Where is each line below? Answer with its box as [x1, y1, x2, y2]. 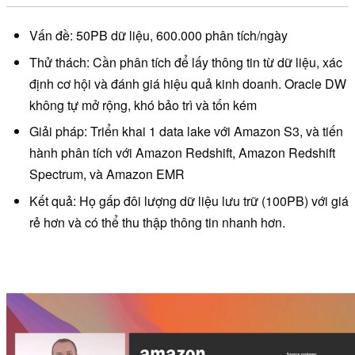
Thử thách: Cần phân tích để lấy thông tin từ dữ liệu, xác [29, 52, 342, 71]
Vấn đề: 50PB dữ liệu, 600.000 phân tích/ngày [29, 26, 288, 45]
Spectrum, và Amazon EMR [29, 165, 185, 184]
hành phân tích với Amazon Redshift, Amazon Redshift [29, 143, 335, 162]
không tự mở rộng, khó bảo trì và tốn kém [29, 95, 257, 114]
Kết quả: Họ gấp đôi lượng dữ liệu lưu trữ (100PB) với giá [29, 191, 349, 210]
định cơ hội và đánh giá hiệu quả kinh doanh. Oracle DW [29, 74, 346, 93]
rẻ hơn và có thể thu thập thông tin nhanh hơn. [29, 212, 285, 231]
